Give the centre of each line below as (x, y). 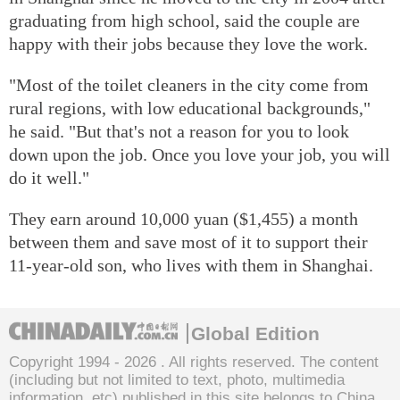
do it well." (49, 177)
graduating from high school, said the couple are (184, 20)
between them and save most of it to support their (188, 242)
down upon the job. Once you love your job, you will (200, 154)
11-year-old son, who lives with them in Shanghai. (191, 265)
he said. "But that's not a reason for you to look (179, 131)
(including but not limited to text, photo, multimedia (177, 379)
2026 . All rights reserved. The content (251, 362)
